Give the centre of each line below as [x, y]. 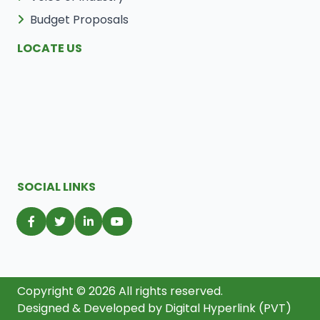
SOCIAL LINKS [56, 187]
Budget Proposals [79, 20]
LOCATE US [50, 49]
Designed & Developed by [91, 309]
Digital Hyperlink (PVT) [228, 309]
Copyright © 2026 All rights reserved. [120, 291]
